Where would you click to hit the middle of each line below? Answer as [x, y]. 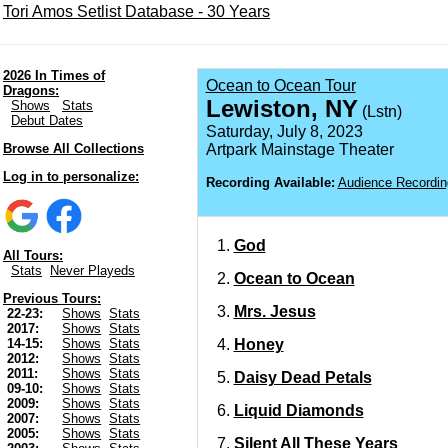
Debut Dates [47, 120]
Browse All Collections [73, 148]
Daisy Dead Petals [302, 377]
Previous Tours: [52, 299]
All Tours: [33, 256]
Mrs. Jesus [274, 311]
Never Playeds [92, 271]
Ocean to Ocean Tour [280, 85]
